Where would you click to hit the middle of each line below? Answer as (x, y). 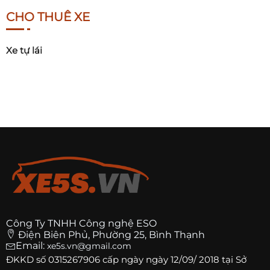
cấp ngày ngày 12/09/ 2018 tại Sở (173, 260)
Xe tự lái (24, 51)
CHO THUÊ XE (48, 17)
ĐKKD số (27, 260)
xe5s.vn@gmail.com (89, 246)
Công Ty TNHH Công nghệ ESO (81, 224)
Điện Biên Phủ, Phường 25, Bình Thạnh (111, 235)
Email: (31, 246)
